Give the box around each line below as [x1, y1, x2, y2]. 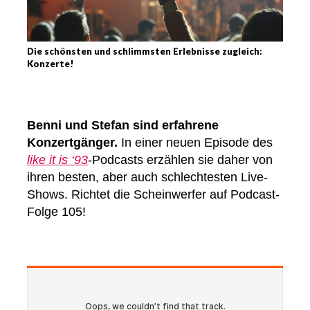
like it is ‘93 [27, 153, 88, 167]
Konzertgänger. [27, 136, 118, 150]
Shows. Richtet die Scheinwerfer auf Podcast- [27, 188, 280, 202]
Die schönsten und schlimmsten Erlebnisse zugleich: [27, 46, 262, 57]
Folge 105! [27, 205, 86, 219]
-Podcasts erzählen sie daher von [88, 153, 273, 167]
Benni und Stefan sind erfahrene [27, 118, 219, 133]
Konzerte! [27, 58, 74, 70]
